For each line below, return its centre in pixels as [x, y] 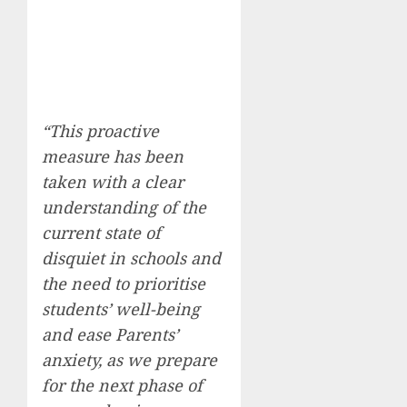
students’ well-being [121, 308]
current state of [101, 232]
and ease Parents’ [110, 334]
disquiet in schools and [131, 258]
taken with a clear [113, 181]
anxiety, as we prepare [129, 359]
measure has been [113, 156]
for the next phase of [122, 385]
